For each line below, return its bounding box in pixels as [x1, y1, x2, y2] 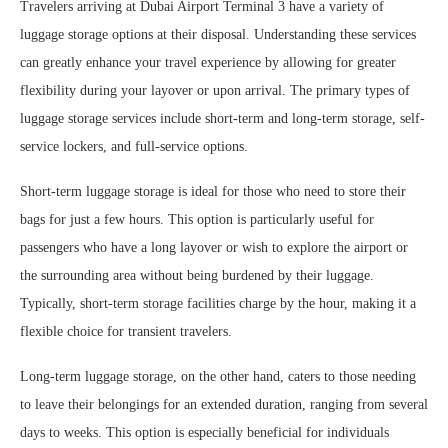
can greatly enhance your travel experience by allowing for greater [20, 55, 396, 71]
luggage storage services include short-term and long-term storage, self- [20, 111, 425, 127]
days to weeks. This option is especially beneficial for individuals [20, 425, 389, 441]
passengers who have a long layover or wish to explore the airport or [20, 240, 408, 256]
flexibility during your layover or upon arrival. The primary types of [20, 83, 410, 99]
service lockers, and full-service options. [20, 139, 248, 155]
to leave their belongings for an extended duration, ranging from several [20, 397, 428, 413]
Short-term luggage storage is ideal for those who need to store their [20, 184, 406, 200]
